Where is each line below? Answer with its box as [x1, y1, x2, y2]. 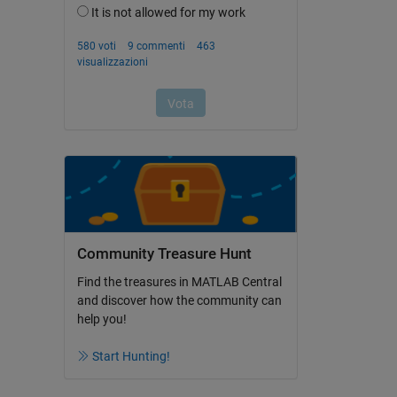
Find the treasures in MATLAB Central [76, 274, 282, 289]
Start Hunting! [92, 348, 170, 363]
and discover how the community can [76, 292, 282, 307]
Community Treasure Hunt [76, 245, 252, 263]
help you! [76, 311, 127, 326]
